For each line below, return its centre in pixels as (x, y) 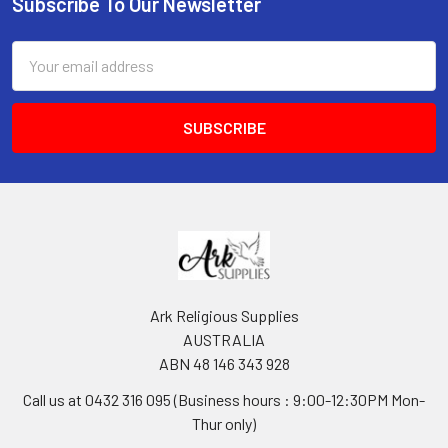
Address (39, 76)
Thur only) (224, 423)
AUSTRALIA (224, 339)
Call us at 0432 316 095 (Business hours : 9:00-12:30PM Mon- (224, 399)
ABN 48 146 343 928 (224, 363)
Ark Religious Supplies (224, 315)
